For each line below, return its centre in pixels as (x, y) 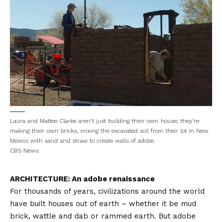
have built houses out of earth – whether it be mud (103, 204)
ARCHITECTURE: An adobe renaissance (82, 179)
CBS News (24, 151)
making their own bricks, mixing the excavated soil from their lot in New (109, 131)
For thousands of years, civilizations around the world (107, 192)
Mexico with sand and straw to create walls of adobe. (83, 141)
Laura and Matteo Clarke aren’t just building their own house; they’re (105, 121)
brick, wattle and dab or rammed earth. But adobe (103, 216)
